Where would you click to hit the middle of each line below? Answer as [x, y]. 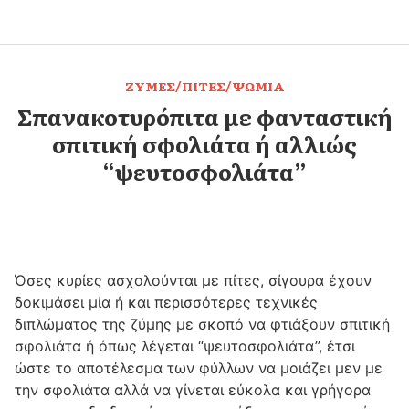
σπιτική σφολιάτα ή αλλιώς [204, 144]
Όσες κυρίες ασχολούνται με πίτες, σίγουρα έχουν [193, 280]
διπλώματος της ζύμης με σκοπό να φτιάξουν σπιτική [202, 324]
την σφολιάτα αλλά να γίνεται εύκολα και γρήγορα [193, 390]
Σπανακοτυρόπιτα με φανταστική [204, 116]
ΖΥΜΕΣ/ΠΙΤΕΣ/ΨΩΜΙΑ [204, 86]
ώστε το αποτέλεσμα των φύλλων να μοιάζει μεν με [199, 368]
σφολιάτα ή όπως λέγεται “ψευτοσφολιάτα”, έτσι [185, 346]
